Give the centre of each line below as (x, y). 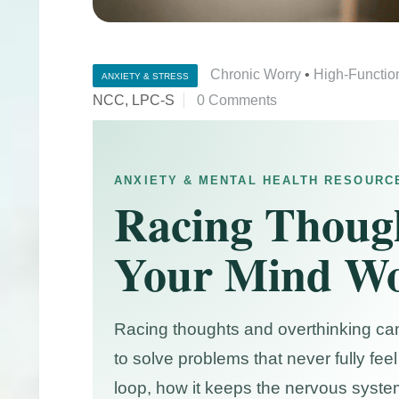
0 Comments (237, 100)
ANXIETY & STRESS (146, 76)
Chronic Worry (256, 74)
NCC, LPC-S (134, 100)
